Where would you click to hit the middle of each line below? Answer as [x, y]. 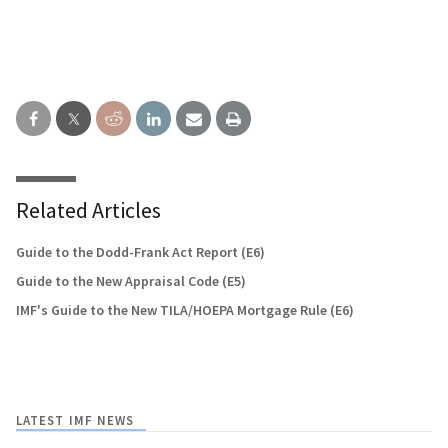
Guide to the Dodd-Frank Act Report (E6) [140, 251]
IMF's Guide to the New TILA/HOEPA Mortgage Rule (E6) [185, 309]
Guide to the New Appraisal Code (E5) [131, 280]
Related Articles [88, 209]
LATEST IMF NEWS [75, 420]
